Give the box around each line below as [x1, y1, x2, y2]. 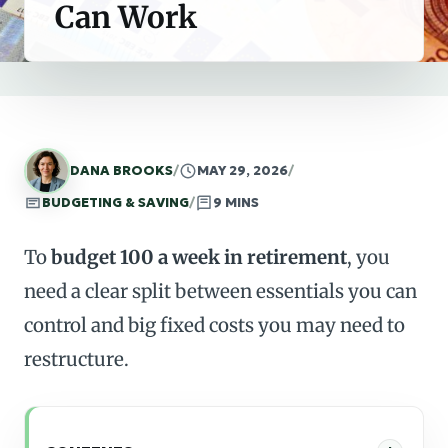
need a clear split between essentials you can [24, 279, 417, 303]
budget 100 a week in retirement [51, 245, 347, 269]
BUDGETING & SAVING [42, 194, 189, 211]
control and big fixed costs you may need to [24, 313, 405, 337]
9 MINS [213, 194, 259, 211]
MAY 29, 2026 [197, 162, 288, 179]
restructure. [24, 347, 129, 371]
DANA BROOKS [70, 162, 173, 179]
